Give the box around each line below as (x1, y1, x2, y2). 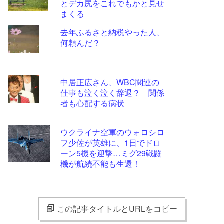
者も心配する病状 (60, 97, 124, 109)
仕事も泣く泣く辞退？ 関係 (60, 87, 164, 98)
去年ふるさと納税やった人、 (60, 26, 164, 38)
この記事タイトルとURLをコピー (57, 203, 177, 214)
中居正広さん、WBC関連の (60, 76, 159, 88)
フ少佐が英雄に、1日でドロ (60, 137, 161, 148)
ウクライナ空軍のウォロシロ (60, 126, 164, 138)
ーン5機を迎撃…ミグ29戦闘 (60, 147, 162, 159)
